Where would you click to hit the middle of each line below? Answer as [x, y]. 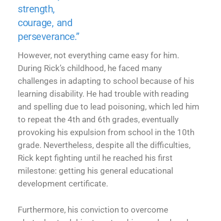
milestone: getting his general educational [96, 171]
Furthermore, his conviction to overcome [93, 210]
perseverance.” [49, 36]
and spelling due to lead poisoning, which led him [109, 107]
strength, [36, 9]
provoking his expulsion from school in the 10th [106, 132]
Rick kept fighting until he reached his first [95, 158]
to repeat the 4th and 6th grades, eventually [98, 120]
